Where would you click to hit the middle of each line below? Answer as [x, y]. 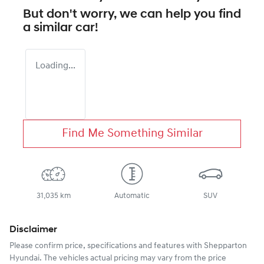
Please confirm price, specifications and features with [107, 246]
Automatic [132, 196]
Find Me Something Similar [132, 133]
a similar [49, 28]
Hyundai [24, 258]
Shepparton [225, 246]
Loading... [55, 66]
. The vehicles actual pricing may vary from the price [133, 258]
